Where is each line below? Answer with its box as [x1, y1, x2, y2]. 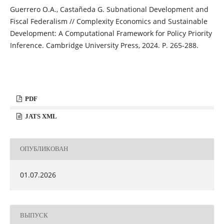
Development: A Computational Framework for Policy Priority [9, 28, 212, 38]
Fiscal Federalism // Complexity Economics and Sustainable [9, 16, 207, 26]
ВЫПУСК [19, 211, 48, 219]
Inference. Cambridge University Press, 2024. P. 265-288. [9, 40, 198, 50]
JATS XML [23, 112, 57, 120]
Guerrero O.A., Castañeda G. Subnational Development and [9, 4, 208, 14]
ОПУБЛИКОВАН [19, 145, 68, 152]
